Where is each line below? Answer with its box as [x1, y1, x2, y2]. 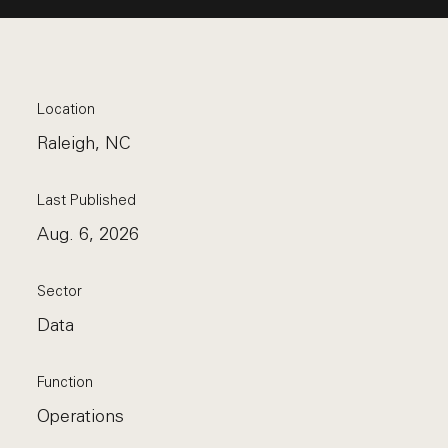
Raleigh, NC [37, 132, 132, 154]
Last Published [37, 191, 137, 209]
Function [37, 373, 94, 391]
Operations [37, 405, 125, 427]
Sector [37, 282, 83, 300]
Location [37, 100, 96, 118]
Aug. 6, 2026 [37, 223, 140, 245]
